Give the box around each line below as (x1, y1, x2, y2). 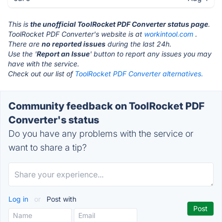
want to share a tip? (8, 142, 87, 153)
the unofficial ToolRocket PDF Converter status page (30, 20, 208, 28)
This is (8, 20, 30, 28)
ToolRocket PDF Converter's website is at (8, 30, 144, 38)
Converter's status (8, 114, 99, 126)
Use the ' (8, 50, 37, 58)
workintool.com (144, 30, 193, 38)
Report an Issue (37, 50, 90, 58)
